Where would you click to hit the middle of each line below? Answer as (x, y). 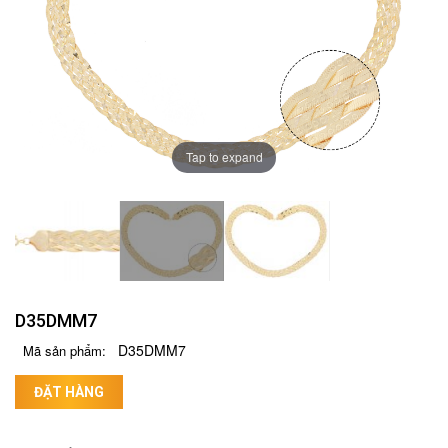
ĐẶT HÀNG (69, 391)
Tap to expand (224, 157)
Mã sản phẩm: (64, 350)
